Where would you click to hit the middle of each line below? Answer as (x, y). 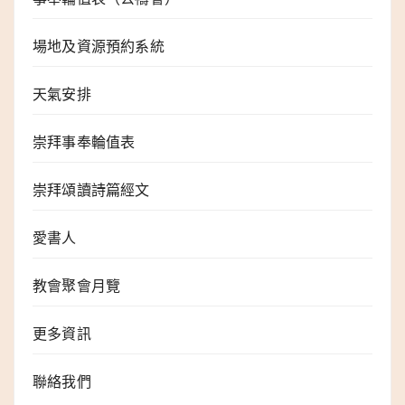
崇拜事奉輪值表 (84, 142)
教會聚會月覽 (77, 286)
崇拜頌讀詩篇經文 (91, 190)
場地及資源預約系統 (99, 47)
